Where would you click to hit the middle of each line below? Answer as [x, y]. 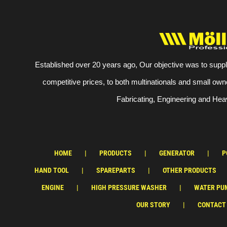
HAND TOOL [51, 170]
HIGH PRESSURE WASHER [129, 187]
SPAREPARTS [116, 170]
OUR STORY [153, 204]
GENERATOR [177, 153]
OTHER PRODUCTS [189, 170]
